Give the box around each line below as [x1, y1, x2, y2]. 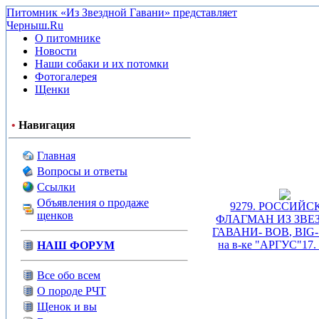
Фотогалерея [35, 70, 97, 83]
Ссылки [37, 181, 75, 193]
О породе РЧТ [37, 285, 106, 297]
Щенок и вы [37, 300, 97, 313]
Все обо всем [37, 269, 100, 281]
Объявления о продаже [37, 197, 149, 209]
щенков [37, 209, 73, 221]
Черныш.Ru [6, 19, 63, 31]
